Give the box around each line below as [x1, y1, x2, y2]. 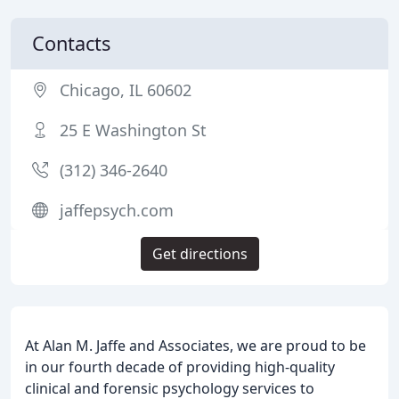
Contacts [32, 30, 110, 56]
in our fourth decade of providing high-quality [25, 357, 335, 377]
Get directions [151, 244, 248, 264]
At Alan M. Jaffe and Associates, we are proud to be [25, 336, 366, 355]
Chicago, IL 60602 [60, 79, 191, 101]
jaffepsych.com [60, 199, 174, 221]
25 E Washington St [60, 119, 207, 141]
